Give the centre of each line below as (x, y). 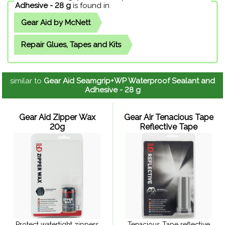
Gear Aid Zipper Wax (57, 117)
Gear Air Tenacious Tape (168, 117)
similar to (27, 81)
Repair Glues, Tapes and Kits (71, 45)
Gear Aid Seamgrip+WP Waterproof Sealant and (129, 81)
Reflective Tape (168, 127)
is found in (91, 6)
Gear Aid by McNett (55, 23)
